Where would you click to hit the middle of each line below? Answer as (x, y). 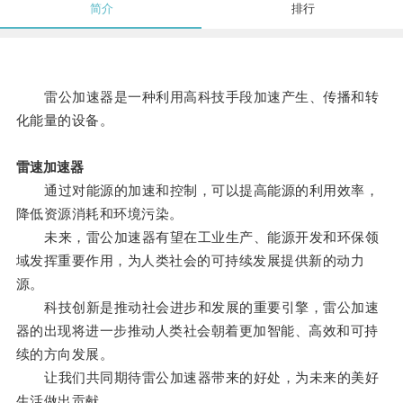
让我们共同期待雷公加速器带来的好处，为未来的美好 (197, 378)
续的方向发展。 (65, 354)
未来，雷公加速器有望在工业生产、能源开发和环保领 (197, 237)
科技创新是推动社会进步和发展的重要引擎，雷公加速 (197, 308)
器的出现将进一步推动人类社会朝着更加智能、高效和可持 (197, 331)
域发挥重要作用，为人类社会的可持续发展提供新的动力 (190, 261)
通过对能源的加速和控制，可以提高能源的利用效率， (197, 191)
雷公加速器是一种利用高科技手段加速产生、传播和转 (197, 97)
